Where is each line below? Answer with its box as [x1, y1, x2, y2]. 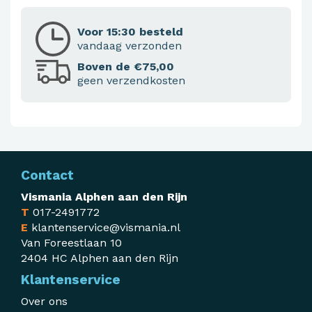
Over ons [21, 295, 68, 309]
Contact [21, 167, 74, 184]
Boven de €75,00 [77, 60, 174, 74]
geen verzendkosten [77, 74, 185, 88]
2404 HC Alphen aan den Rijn [21, 251, 178, 265]
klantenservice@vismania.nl [31, 221, 180, 235]
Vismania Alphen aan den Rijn [21, 190, 187, 204]
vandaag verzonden [77, 39, 182, 53]
